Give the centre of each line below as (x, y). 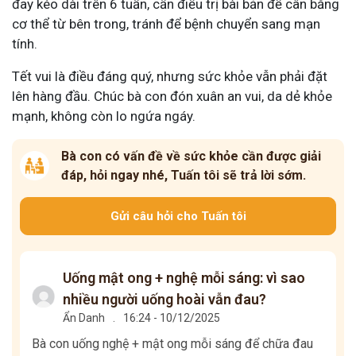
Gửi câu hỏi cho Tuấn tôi (178, 216)
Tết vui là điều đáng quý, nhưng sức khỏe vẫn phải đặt (170, 76)
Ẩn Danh (84, 317)
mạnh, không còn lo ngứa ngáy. (104, 116)
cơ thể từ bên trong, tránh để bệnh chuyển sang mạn (166, 23)
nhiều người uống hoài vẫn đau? (165, 299)
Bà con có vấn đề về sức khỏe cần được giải (191, 156)
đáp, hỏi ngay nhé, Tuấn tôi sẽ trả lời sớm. (183, 175)
